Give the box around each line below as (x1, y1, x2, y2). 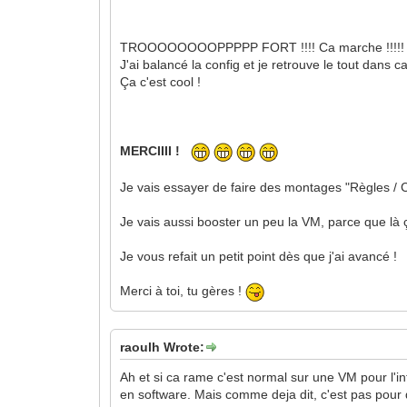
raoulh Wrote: (120, 339, 205, 354)
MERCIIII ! (120, 144, 192, 159)
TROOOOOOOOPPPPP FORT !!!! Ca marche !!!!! (120, 39, 405, 55)
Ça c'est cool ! (120, 74, 202, 89)
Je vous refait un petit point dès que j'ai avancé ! (120, 248, 398, 263)
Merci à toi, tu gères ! (120, 283, 246, 299)
